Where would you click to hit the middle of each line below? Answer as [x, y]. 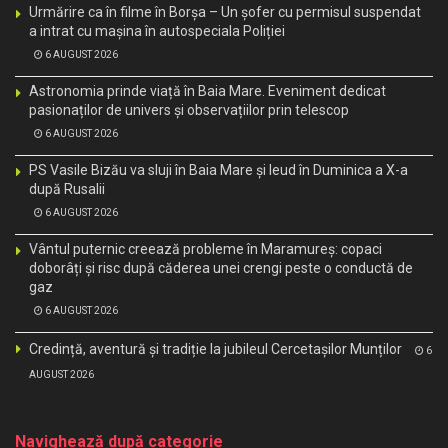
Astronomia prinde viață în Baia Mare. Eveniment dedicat [207, 91]
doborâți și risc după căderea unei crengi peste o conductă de [221, 268]
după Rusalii [67, 189]
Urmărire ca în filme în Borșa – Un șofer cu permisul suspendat [225, 12]
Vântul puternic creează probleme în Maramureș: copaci [205, 249]
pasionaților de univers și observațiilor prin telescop [189, 110]
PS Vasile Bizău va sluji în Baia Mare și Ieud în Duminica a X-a [218, 170]
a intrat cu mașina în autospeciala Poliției [157, 31]
